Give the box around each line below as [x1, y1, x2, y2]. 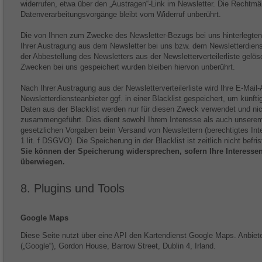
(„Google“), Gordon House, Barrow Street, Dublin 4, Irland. [20, 242, 216, 250]
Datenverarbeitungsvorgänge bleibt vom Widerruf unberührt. [20, 10, 221, 19]
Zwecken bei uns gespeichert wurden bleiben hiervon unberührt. [20, 63, 235, 71]
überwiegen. [20, 157, 65, 166]
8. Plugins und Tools [20, 182, 125, 195]
